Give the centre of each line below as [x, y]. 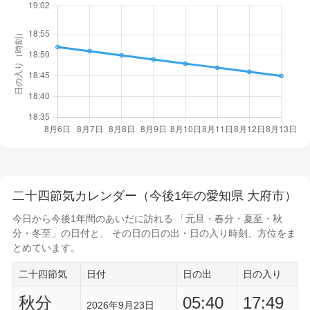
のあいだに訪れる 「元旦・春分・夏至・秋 [189, 219]
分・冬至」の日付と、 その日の [82, 233]
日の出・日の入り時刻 [199, 233]
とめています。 [46, 248]
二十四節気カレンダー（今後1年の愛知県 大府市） [155, 196]
